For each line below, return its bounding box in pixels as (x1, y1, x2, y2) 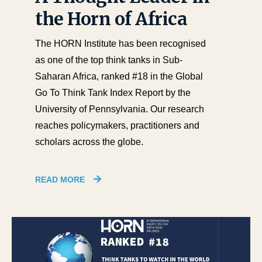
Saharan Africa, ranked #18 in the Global (35, 71, 203, 81)
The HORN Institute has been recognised (35, 39, 206, 49)
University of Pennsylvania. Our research (35, 104, 204, 114)
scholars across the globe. (35, 137, 143, 147)
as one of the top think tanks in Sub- (35, 55, 182, 65)
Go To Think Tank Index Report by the (35, 88, 191, 98)
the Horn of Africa (35, 8, 187, 30)
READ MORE (35, 174, 85, 184)
